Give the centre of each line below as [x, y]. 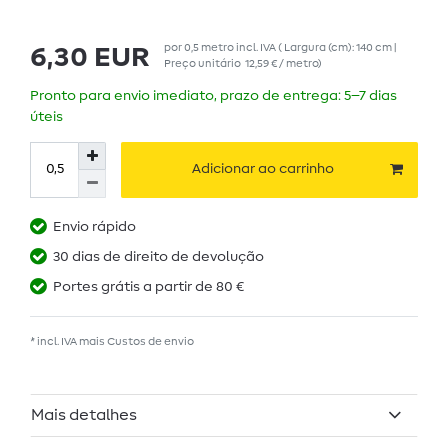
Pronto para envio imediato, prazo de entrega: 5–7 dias [213, 95]
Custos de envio [150, 341]
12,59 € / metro [281, 63]
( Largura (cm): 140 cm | [337, 47]
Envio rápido [94, 226]
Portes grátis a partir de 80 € [148, 286]
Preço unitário [204, 63]
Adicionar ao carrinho [263, 169]
